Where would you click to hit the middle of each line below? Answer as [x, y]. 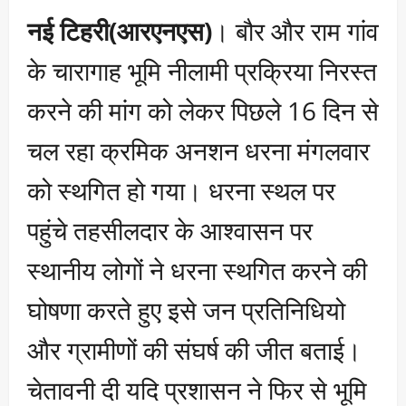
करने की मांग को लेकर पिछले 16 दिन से [203, 110]
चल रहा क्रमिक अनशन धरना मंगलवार [198, 150]
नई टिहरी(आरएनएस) [120, 30]
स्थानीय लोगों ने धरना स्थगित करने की [197, 270]
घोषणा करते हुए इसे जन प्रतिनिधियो [186, 309]
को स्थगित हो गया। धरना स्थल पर [181, 190]
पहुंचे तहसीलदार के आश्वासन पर [170, 230]
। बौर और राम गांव [295, 30]
